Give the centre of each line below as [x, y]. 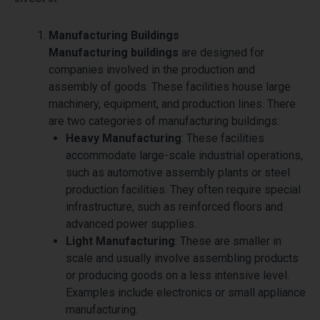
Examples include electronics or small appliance [186, 292]
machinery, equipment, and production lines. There [172, 104]
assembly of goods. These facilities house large [170, 86]
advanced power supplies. [131, 224]
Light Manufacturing [120, 241]
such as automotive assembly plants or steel [178, 172]
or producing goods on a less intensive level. [177, 275]
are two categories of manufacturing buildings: [164, 121]
